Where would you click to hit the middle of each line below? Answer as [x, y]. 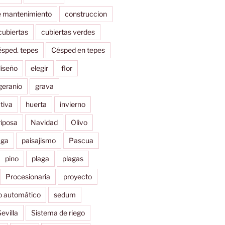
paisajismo [38, 140]
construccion [86, 14]
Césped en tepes [78, 50]
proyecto [77, 176]
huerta [36, 104]
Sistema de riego [58, 212]
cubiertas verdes [68, 32]
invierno [72, 104]
